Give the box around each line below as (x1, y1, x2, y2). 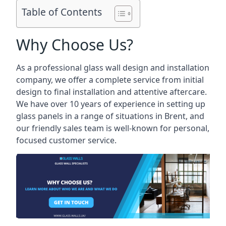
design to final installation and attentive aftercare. (16, 86, 207, 97)
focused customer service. (16, 135, 117, 146)
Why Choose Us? (16, 34, 133, 55)
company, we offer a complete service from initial (16, 74, 204, 85)
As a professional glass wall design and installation (16, 62, 209, 73)
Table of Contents (22, 5, 102, 19)
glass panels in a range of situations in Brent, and (16, 110, 204, 122)
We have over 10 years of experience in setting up (16, 98, 205, 109)
